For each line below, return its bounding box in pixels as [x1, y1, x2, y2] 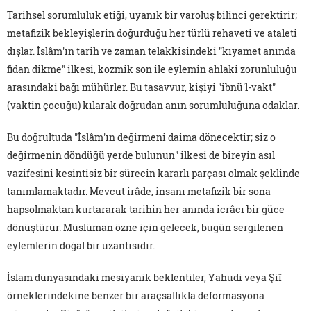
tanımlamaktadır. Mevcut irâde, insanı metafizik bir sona [7, 184, 271, 198]
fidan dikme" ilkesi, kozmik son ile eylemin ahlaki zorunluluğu [7, 62, 297, 76]
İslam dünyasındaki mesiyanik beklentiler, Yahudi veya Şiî [7, 270, 282, 284]
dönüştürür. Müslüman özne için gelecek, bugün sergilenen [7, 220, 283, 234]
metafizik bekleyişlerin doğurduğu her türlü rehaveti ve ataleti [7, 26, 297, 40]
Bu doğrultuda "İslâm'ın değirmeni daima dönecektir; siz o [7, 130, 276, 144]
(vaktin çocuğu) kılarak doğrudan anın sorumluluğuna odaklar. [7, 98, 299, 112]
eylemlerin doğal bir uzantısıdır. [7, 238, 155, 252]
